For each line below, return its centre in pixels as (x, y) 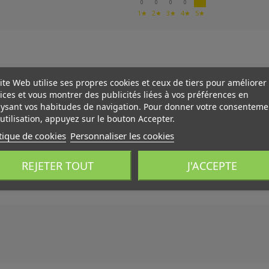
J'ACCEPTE (212, 165)
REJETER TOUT (57, 165)
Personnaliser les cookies (122, 135)
